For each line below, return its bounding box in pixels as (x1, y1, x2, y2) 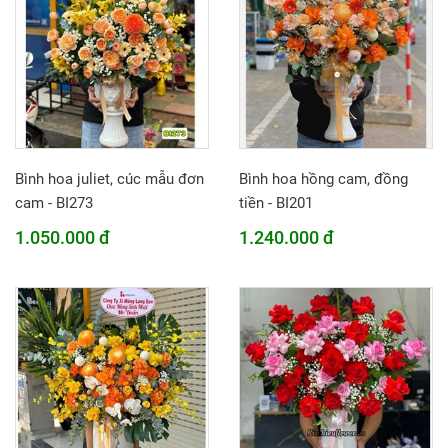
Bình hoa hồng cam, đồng (239, 170, 408, 188)
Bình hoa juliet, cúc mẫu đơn (15, 170, 204, 188)
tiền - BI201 (239, 194, 313, 212)
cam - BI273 (15, 194, 93, 212)
